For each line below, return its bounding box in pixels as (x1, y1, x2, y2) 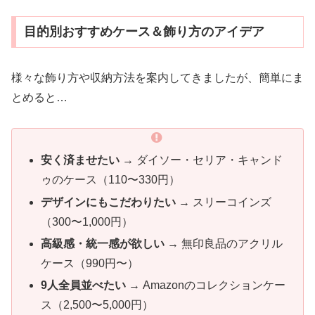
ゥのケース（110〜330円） (41, 174, 181, 186)
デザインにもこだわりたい (41, 195, 176, 208)
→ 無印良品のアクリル (165, 237, 283, 250)
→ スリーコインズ (176, 195, 272, 208)
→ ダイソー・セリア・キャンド (120, 154, 283, 167)
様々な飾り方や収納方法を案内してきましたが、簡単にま (11, 72, 304, 84)
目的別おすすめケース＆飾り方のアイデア (23, 25, 264, 39)
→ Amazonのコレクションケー (126, 278, 286, 291)
